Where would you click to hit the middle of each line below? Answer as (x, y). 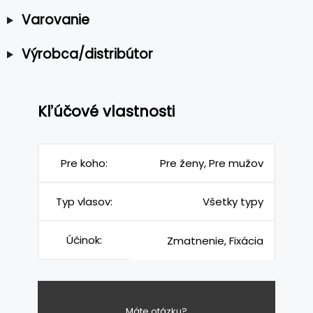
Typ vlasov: (84, 201)
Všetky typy (233, 201)
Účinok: (84, 240)
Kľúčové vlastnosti (106, 112)
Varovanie (55, 20)
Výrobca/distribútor (87, 54)
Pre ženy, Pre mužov (212, 163)
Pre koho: (84, 163)
